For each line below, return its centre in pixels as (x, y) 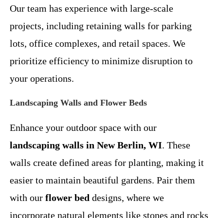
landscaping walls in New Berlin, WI (86, 145)
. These (176, 145)
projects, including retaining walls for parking (101, 26)
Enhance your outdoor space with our (83, 127)
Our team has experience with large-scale (91, 8)
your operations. (42, 78)
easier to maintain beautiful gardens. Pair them (102, 180)
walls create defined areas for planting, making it (107, 163)
